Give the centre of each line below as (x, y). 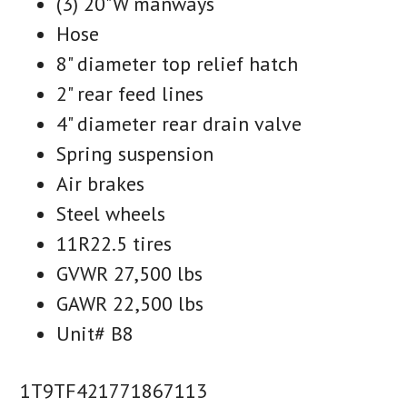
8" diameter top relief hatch (178, 63)
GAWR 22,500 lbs (130, 303)
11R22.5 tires (114, 243)
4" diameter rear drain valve (179, 123)
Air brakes (101, 183)
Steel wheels (111, 213)
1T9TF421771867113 (114, 390)
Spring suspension (135, 153)
